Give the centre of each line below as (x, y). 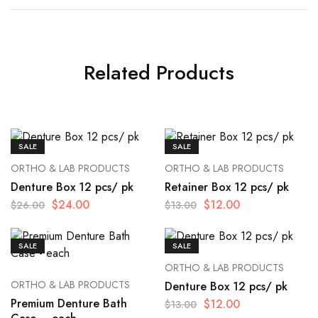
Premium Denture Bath (69, 304)
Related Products (159, 73)
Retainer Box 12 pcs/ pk (226, 187)
